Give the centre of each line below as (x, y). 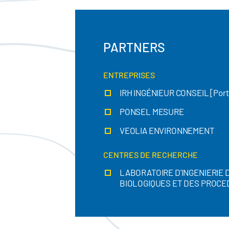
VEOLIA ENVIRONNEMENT (167, 130)
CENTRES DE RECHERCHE (151, 155)
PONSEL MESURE (152, 111)
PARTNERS (134, 47)
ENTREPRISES (129, 75)
